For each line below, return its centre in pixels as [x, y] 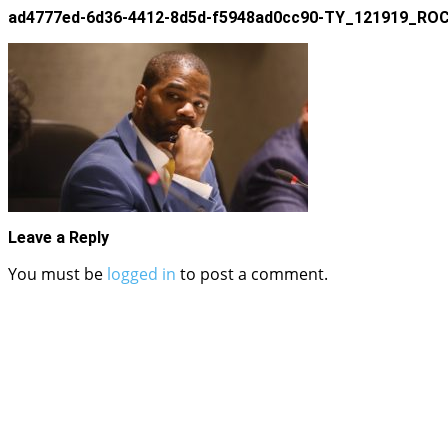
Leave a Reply [58, 237]
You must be [57, 274]
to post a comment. [252, 274]
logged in [141, 274]
